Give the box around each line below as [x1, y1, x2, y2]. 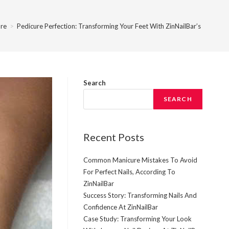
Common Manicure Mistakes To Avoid [83, 156, 197, 164]
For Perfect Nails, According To [83, 168, 175, 176]
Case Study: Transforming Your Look [83, 215, 192, 223]
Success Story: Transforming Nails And [83, 191, 197, 199]
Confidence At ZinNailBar [83, 203, 158, 211]
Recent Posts [83, 131, 144, 143]
